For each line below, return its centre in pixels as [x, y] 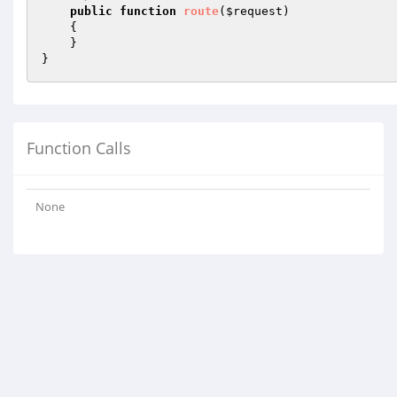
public [91, 11]
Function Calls [79, 148]
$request [254, 11]
